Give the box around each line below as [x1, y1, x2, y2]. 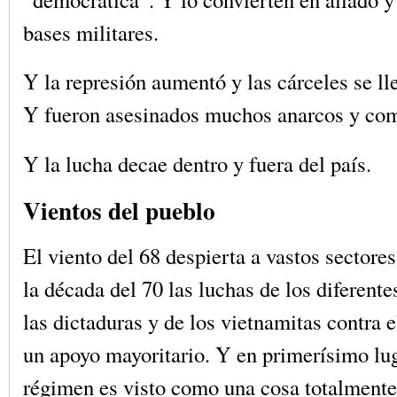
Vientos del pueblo [23, 191, 215, 228]
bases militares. [23, 17, 159, 47]
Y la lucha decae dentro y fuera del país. [23, 149, 371, 178]
